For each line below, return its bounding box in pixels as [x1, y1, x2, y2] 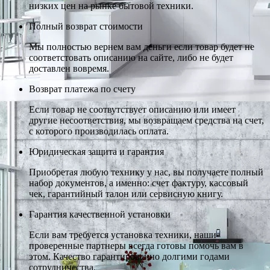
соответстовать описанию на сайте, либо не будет [29, 52, 233, 63]
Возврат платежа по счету [29, 83, 136, 94]
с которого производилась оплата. [29, 125, 169, 136]
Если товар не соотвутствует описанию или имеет [29, 104, 236, 115]
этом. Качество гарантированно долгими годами [29, 251, 230, 262]
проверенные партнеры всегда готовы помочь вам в [29, 240, 243, 251]
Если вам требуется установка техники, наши [29, 229, 216, 240]
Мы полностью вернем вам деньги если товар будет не [29, 41, 254, 52]
